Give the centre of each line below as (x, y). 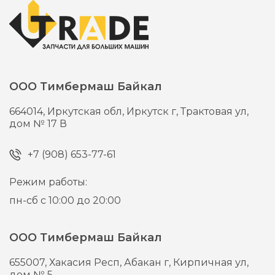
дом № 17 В (38, 124)
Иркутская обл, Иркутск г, (114, 112)
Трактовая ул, (215, 112)
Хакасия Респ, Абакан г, (111, 263)
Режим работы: (48, 182)
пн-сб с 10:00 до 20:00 (65, 201)
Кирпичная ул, (211, 263)
